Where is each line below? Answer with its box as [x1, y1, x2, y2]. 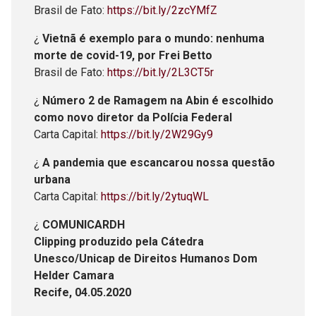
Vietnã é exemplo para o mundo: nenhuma [42, 31, 265, 45]
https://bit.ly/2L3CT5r [107, 65, 214, 79]
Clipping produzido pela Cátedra [34, 234, 204, 248]
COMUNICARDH [42, 217, 125, 231]
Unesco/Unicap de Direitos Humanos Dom [34, 251, 257, 265]
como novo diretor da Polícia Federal [34, 110, 232, 124]
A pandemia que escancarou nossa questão [42, 155, 275, 169]
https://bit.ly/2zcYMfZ [107, 3, 217, 17]
